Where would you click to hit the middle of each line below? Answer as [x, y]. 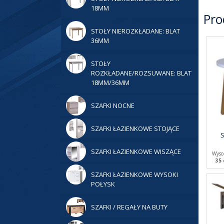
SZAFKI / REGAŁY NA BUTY [129, 207]
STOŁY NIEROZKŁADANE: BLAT [135, 31]
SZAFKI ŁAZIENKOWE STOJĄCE [135, 128]
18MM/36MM [110, 82]
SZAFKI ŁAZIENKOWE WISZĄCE [136, 151]
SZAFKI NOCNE [113, 105]
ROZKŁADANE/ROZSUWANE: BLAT [141, 73]
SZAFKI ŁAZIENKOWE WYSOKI [134, 174]
